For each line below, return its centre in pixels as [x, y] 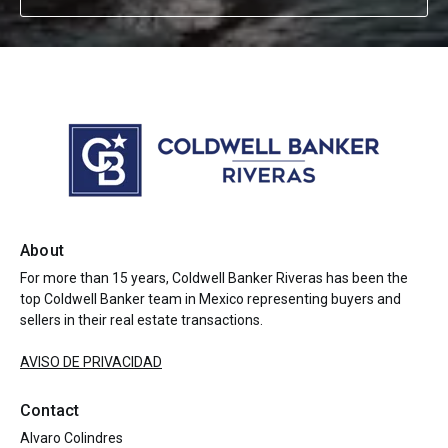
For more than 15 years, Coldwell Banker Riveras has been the [214, 278]
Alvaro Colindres [71, 438]
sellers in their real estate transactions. [141, 320]
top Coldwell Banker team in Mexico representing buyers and [210, 299]
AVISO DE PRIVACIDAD [91, 362]
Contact [50, 410]
